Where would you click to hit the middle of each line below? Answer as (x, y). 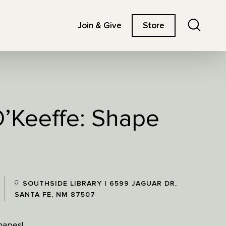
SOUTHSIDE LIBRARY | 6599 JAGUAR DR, (98, 183)
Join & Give (100, 25)
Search (212, 21)
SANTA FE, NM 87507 (55, 194)
